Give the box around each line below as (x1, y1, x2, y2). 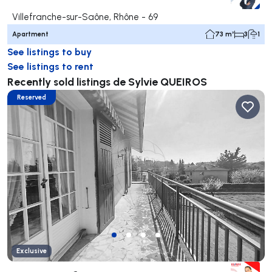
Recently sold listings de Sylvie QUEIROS (7, 73, 207, 89)
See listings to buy (7, 44, 92, 58)
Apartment (12, 29, 49, 38)
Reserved (17, 92, 46, 101)
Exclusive (16, 246, 47, 255)
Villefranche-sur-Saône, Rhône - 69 (12, 10, 158, 22)
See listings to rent (7, 59, 93, 72)
